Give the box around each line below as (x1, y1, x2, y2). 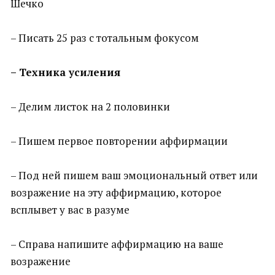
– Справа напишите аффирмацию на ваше (10, 237, 223, 251)
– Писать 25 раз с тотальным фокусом (10, 31, 199, 45)
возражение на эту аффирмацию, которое (10, 185, 222, 199)
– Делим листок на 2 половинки (10, 99, 170, 114)
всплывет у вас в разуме (10, 203, 130, 217)
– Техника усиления (10, 65, 120, 79)
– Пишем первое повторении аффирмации (10, 134, 228, 148)
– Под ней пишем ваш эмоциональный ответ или (10, 168, 258, 182)
